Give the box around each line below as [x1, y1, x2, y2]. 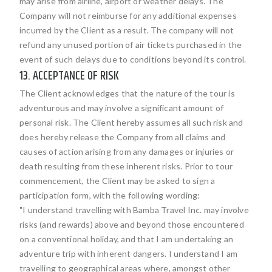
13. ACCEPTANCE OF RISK [19, 67, 119, 86]
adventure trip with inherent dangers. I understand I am [19, 248, 238, 259]
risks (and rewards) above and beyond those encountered [19, 219, 244, 229]
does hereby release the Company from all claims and [19, 132, 226, 142]
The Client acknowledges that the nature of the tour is [19, 88, 235, 98]
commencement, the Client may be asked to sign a [19, 175, 216, 186]
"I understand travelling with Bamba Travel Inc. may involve [19, 205, 249, 215]
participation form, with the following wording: [19, 190, 200, 200]
